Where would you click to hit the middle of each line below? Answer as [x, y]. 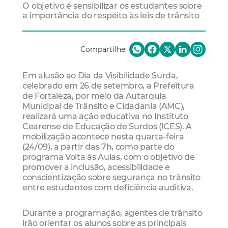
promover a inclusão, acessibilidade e [96, 167]
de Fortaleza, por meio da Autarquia [94, 96]
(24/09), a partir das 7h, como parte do [98, 147]
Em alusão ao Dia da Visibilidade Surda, [100, 76]
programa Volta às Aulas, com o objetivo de [109, 157]
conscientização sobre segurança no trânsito [112, 177]
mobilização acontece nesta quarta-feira [103, 137]
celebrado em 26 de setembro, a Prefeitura [108, 86]
